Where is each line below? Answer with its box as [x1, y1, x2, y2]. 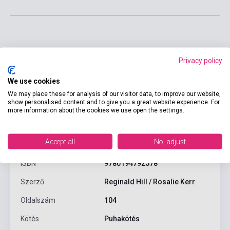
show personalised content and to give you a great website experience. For [8, 98, 220, 105]
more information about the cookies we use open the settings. [8, 106, 184, 113]
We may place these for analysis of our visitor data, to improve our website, [8, 90, 221, 97]
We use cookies [8, 76, 60, 85]
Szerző [21, 178, 44, 186]
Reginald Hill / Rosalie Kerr [104, 178, 195, 186]
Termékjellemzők [21, 125, 91, 136]
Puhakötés [104, 215, 140, 223]
